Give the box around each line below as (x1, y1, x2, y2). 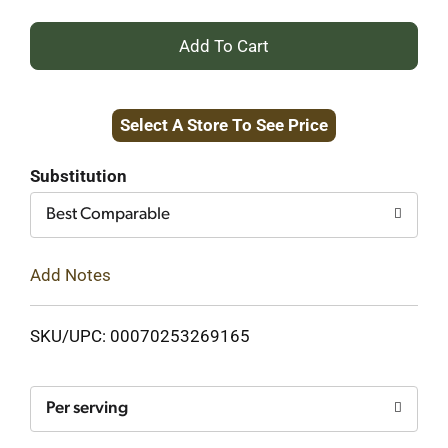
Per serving (46, 399, 128, 417)
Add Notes (30, 264, 111, 285)
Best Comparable (46, 206, 170, 223)
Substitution (30, 166, 127, 186)
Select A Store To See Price (120, 115, 328, 135)
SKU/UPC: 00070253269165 (30, 325, 250, 346)
